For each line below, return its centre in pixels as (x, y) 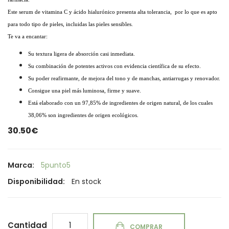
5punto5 (56, 165)
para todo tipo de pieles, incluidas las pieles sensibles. (70, 24)
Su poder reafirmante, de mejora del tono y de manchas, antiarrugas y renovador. (124, 78)
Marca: (22, 165)
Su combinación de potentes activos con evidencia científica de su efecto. (114, 66)
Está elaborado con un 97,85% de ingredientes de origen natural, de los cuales (120, 102)
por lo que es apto (196, 12)
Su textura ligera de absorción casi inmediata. (82, 53)
